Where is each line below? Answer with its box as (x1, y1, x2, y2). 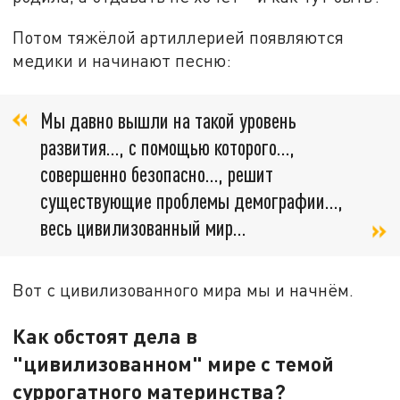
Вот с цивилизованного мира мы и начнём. (12, 279, 354, 301)
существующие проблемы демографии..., (40, 187, 343, 214)
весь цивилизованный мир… (40, 214, 246, 241)
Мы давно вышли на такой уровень (40, 107, 296, 134)
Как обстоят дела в (12, 323, 198, 349)
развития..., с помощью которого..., (40, 134, 295, 161)
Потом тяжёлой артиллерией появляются (12, 26, 345, 47)
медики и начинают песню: (12, 49, 232, 71)
